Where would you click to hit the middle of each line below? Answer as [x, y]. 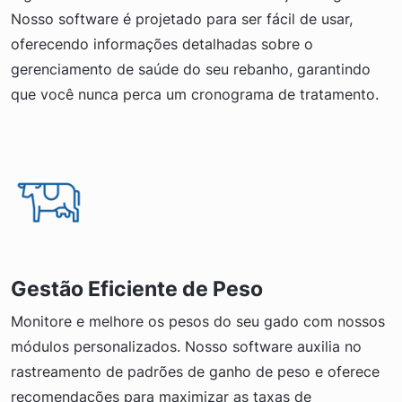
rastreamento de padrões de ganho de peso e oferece [195, 371]
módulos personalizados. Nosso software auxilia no [186, 346]
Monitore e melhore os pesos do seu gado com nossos [198, 321]
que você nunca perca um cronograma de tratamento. [195, 94]
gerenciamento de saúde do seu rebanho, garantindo [191, 69]
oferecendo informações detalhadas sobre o [162, 44]
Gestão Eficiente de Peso [137, 288]
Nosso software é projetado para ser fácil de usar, [182, 18]
